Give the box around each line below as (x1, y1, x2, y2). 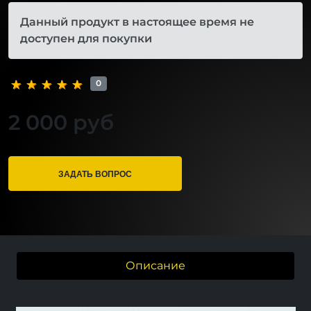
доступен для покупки (20, 31, 152, 45)
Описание (126, 258, 185, 272)
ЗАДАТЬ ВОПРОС (58, 167, 132, 180)
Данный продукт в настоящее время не (20, 15, 254, 28)
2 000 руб (8, 109, 114, 135)
